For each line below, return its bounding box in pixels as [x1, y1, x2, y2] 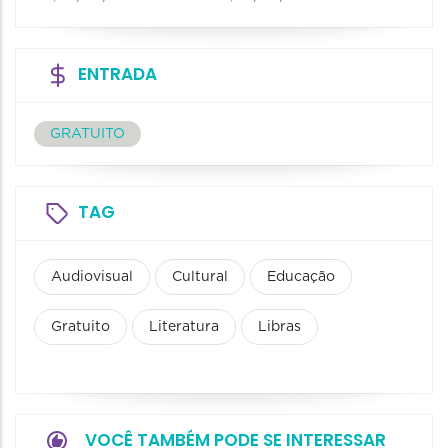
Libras [258, 320, 301, 335]
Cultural [172, 270, 228, 285]
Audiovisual [51, 270, 133, 285]
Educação [267, 270, 335, 285]
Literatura [149, 320, 219, 335]
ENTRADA [78, 62, 157, 87]
